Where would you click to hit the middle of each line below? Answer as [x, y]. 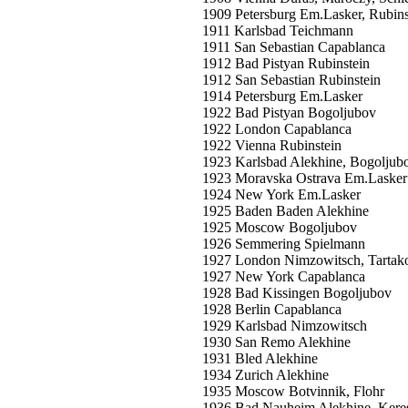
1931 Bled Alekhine [260, 358]
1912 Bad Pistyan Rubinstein [286, 63]
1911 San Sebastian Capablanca [294, 47]
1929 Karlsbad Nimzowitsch [285, 326]
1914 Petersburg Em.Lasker [282, 96]
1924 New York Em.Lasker [281, 194]
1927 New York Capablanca [284, 276]
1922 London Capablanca [277, 129]
